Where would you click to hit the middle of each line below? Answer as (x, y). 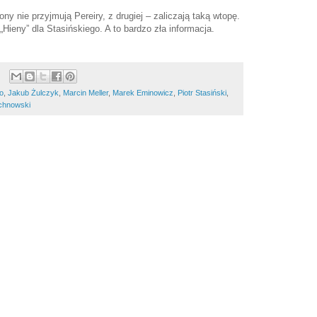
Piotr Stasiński (202, 93)
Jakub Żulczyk (33, 93)
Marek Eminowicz (143, 93)
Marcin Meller (86, 93)
